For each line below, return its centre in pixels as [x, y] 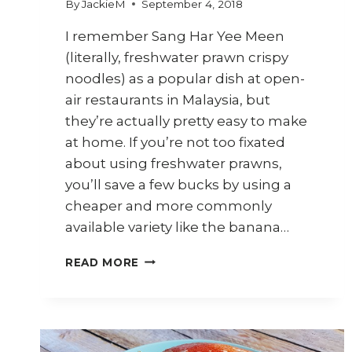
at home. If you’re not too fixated [175, 142]
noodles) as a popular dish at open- [185, 78]
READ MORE [103, 262]
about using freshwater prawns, [174, 163]
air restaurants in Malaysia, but [168, 99]
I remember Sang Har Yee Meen [175, 36]
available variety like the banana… [177, 227]
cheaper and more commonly [169, 205]
